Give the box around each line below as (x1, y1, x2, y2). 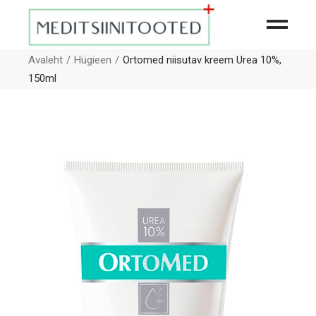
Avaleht (28, 54, 63, 66)
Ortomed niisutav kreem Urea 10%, (123, 54, 282, 66)
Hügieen (74, 54, 112, 66)
